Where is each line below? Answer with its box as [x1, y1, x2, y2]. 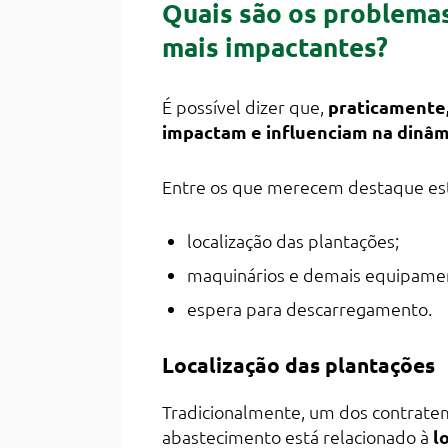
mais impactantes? [162, 30, 388, 64]
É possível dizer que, [162, 95, 328, 119]
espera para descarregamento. [187, 297, 432, 321]
